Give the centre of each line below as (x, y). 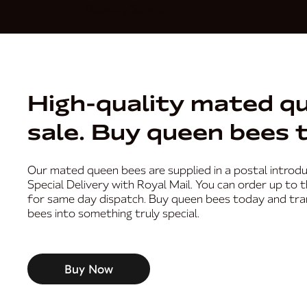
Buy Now (88, 269)
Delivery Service (127, 10)
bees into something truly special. (115, 214)
